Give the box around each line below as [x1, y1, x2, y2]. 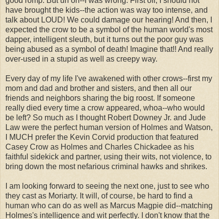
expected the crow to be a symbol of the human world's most [5, 25, 213, 34]
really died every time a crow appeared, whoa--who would [5, 104, 205, 112]
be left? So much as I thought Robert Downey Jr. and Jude [5, 113, 206, 122]
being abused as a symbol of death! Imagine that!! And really [5, 45, 213, 54]
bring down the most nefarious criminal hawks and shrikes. [5, 162, 207, 171]
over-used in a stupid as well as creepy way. [5, 55, 157, 64]
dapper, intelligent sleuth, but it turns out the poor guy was [5, 35, 203, 44]
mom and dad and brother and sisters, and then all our [5, 84, 192, 93]
